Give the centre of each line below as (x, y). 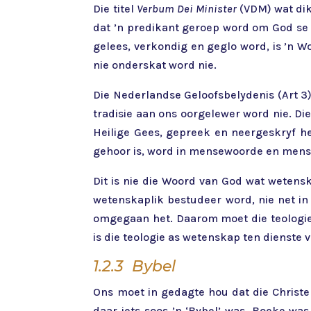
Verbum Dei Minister (186, 9)
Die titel (115, 9)
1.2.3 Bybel (135, 267)
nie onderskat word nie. (155, 65)
